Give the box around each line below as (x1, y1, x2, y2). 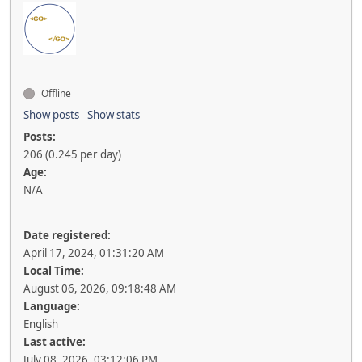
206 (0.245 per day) (23, 147, 121, 162)
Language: (23, 299, 80, 314)
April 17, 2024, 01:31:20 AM (23, 246, 164, 260)
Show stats (87, 107, 140, 122)
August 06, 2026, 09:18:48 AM (23, 281, 176, 296)
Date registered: (23, 228, 111, 242)
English (23, 317, 58, 331)
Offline (39, 86, 71, 100)
